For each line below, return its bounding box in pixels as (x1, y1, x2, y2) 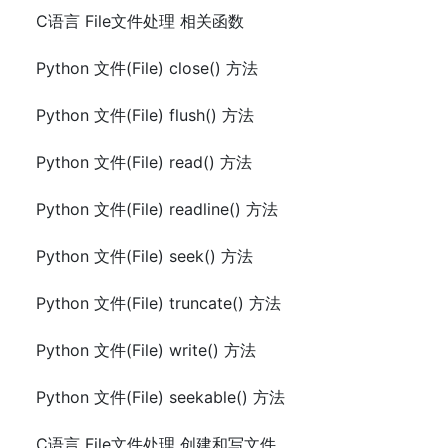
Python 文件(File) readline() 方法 (36, 199, 278, 219)
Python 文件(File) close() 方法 (36, 58, 258, 78)
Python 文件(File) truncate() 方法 (36, 293, 281, 313)
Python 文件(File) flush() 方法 (36, 105, 254, 125)
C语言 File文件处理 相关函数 (36, 11, 244, 31)
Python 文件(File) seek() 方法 (36, 246, 253, 266)
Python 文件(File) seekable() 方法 (36, 387, 285, 407)
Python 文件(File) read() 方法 (36, 152, 252, 172)
